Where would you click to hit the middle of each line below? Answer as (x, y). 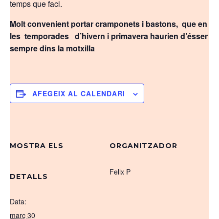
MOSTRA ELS (37, 146)
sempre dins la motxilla (53, 48)
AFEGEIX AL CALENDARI (79, 93)
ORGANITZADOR (143, 146)
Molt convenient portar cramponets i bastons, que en (109, 24)
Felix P (120, 172)
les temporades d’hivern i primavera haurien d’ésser (109, 36)
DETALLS (29, 176)
